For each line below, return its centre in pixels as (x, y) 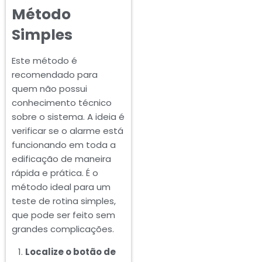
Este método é (44, 61)
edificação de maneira (61, 159)
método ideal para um (61, 187)
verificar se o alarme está (68, 131)
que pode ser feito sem (63, 215)
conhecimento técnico (62, 103)
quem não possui (49, 89)
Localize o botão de (70, 252)
